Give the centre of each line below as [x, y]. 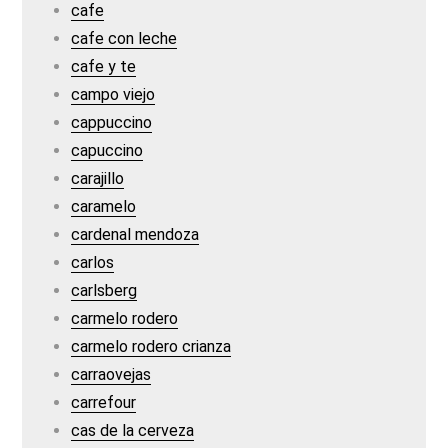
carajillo [98, 178]
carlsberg [104, 290]
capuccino [107, 150]
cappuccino [112, 122]
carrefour [104, 402]
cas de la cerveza [133, 430]
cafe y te [104, 66]
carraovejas [111, 374]
